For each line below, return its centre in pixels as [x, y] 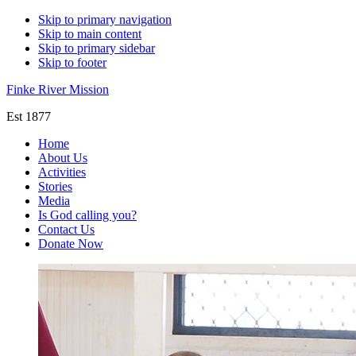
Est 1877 [29, 116]
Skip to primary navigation [105, 19]
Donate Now [71, 244]
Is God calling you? [87, 215]
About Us [63, 158]
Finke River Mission [58, 89]
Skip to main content [90, 34]
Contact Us [66, 229]
